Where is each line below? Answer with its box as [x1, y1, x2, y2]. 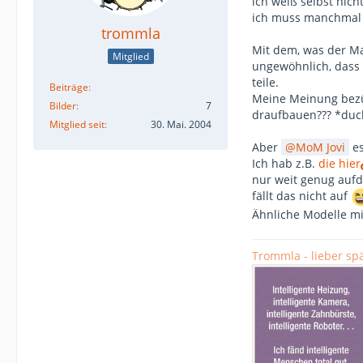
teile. [252, 75, 279, 91]
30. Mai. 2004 [151, 117, 211, 131]
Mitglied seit [49, 117, 105, 131]
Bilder [49, 99, 76, 113]
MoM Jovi [296, 139, 345, 156]
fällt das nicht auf [252, 188, 351, 204]
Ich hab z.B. [252, 156, 318, 172]
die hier [318, 156, 361, 172]
